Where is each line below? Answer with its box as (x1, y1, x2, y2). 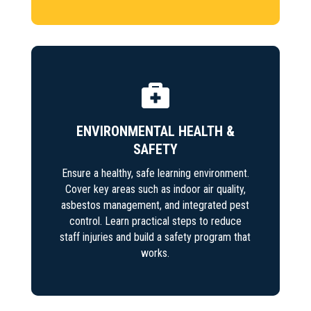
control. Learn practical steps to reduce (69, 214, 242, 228)
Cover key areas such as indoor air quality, (65, 182, 246, 196)
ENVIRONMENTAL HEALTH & (76, 122, 235, 140)
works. (141, 246, 170, 260)
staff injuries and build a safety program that (60, 230, 251, 244)
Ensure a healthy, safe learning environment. (61, 166, 249, 180)
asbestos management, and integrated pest (61, 198, 250, 212)
